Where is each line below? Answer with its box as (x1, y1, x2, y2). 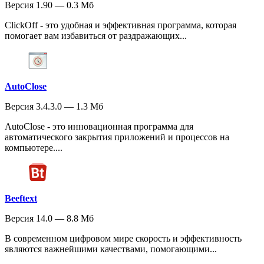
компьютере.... (5, 143, 62, 153)
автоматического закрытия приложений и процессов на (5, 132, 229, 143)
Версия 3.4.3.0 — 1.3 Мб (5, 101, 103, 112)
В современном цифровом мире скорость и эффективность (5, 233, 242, 244)
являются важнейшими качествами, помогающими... (5, 244, 217, 255)
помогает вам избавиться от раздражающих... (5, 31, 187, 41)
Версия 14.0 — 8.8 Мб (5, 213, 94, 224)
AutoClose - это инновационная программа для (5, 121, 193, 132)
